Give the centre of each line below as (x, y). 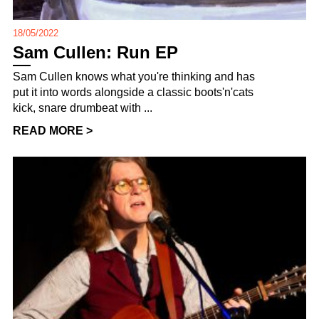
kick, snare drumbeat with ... (83, 108)
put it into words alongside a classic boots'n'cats (133, 93)
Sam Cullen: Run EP (95, 53)
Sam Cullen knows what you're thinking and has (134, 77)
